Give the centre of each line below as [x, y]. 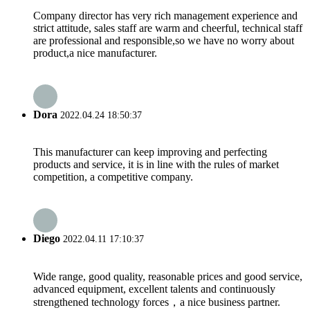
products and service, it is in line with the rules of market [156, 165]
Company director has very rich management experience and [165, 15]
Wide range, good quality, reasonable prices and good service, [168, 276]
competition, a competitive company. [113, 177]
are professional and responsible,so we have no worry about [164, 40]
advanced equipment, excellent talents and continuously [154, 289]
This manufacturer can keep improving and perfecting [150, 152]
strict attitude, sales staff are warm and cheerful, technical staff [168, 28]
